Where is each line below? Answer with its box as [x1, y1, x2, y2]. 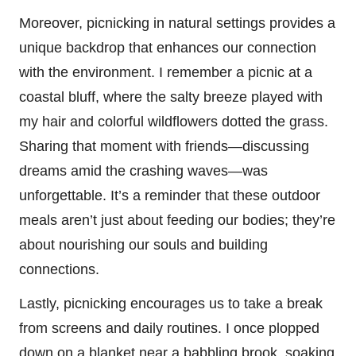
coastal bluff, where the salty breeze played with [19, 89, 323, 106]
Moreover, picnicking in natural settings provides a [19, 15, 335, 32]
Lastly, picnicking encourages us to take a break [19, 296, 323, 312]
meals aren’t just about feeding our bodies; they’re [19, 212, 335, 229]
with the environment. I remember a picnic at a [19, 64, 312, 81]
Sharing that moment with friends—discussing [19, 138, 309, 155]
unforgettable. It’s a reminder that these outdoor [19, 188, 320, 204]
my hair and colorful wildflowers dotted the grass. [19, 114, 328, 130]
